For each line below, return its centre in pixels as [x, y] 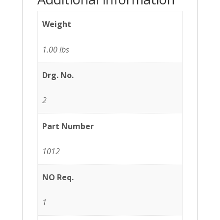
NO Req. [58, 177]
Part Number [68, 126]
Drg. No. [58, 75]
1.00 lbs [56, 49]
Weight [57, 24]
